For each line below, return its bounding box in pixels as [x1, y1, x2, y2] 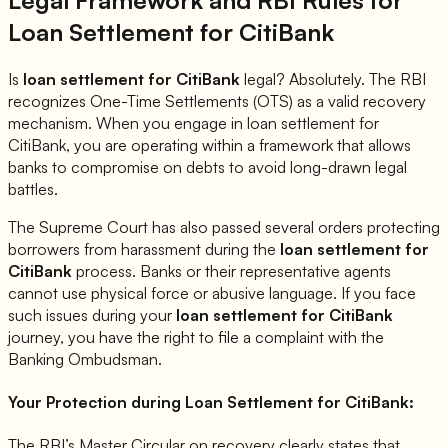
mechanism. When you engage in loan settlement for [8, 112, 379, 133]
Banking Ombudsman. [8, 348, 162, 369]
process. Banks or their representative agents [72, 260, 391, 281]
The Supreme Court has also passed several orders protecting [8, 216, 440, 237]
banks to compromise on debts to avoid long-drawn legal [8, 156, 407, 177]
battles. [8, 178, 58, 199]
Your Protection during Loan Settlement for [8, 391, 345, 412]
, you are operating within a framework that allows [66, 134, 411, 155]
